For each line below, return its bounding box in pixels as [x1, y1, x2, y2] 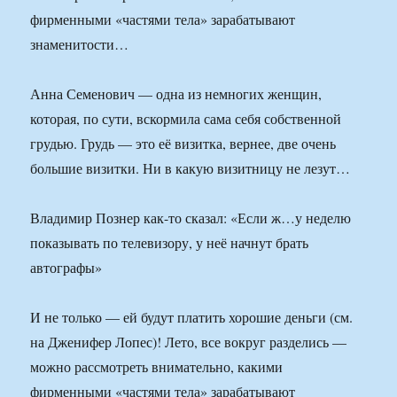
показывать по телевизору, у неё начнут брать [30, 233, 309, 253]
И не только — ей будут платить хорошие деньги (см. [30, 307, 354, 327]
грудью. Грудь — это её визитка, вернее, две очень [30, 134, 337, 153]
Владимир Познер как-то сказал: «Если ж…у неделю [30, 208, 352, 228]
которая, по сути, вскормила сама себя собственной [30, 109, 342, 128]
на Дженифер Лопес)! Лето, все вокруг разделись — [30, 332, 347, 352]
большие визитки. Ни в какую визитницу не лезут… [30, 159, 351, 178]
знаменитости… [30, 35, 129, 54]
